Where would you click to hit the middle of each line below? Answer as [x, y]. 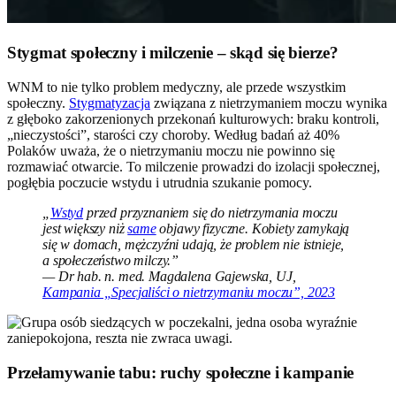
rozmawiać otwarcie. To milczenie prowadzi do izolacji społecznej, [194, 166]
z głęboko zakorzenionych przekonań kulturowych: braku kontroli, [193, 118]
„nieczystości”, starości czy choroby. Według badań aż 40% [173, 134]
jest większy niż [85, 228]
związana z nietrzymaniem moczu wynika [269, 103]
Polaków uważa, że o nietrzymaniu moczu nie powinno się [171, 150]
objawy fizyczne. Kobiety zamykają [253, 228]
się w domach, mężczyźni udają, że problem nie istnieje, [194, 244]
